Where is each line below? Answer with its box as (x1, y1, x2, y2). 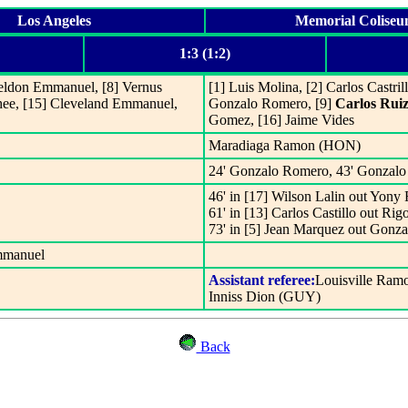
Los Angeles (16, 13, 91, 28)
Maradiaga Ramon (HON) (209, 138, 361, 153)
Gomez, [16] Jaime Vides (209, 112, 354, 127)
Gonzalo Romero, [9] (209, 96, 335, 111)
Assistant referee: (209, 272, 315, 288)
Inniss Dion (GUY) (209, 289, 321, 304)
